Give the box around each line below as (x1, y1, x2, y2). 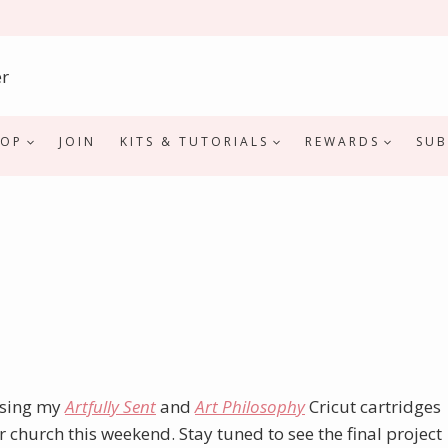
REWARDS (305, 132, 380, 150)
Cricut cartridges (305, 394, 441, 418)
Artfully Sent (65, 394, 156, 418)
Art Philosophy (195, 394, 305, 418)
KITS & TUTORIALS (120, 132, 269, 150)
